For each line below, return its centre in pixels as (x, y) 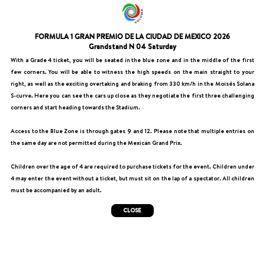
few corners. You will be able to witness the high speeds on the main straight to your (132, 72)
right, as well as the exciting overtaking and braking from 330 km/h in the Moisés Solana (132, 83)
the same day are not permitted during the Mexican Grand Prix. (96, 143)
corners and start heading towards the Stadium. (75, 107)
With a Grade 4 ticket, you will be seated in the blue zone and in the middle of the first (132, 60)
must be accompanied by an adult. (56, 190)
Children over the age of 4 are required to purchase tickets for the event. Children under (132, 166)
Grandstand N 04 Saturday (132, 47)
